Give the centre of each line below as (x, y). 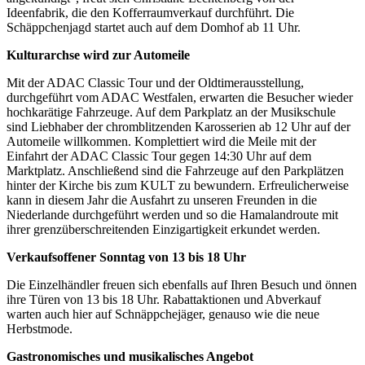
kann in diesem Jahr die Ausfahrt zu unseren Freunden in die (162, 200)
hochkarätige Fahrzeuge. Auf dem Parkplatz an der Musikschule (171, 112)
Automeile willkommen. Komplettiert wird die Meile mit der (161, 142)
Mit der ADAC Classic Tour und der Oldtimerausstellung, (155, 83)
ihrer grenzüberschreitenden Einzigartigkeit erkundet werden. (163, 230)
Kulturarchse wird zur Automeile (98, 55)
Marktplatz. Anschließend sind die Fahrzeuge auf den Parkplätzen (175, 171)
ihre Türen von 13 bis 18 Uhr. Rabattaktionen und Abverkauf (164, 300)
